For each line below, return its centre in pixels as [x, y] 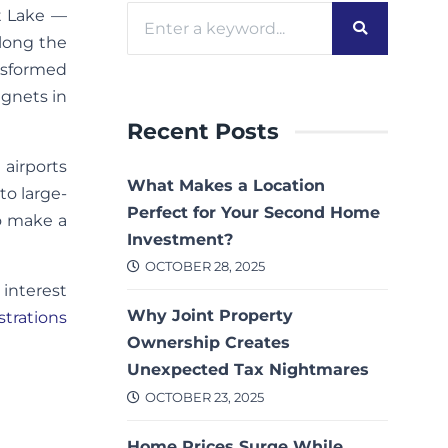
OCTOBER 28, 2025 [204, 267]
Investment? [180, 240]
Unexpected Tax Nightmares [248, 370]
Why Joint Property [210, 316]
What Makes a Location [226, 186]
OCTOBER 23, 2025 [204, 397]
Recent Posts [203, 131]
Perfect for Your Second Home [253, 213]
